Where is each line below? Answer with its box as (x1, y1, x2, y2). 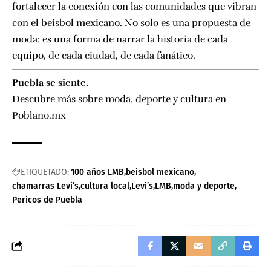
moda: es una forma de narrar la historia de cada (12, 33, 228, 45)
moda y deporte (173, 180, 235, 191)
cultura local (80, 180, 129, 191)
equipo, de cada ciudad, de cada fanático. (12, 49, 195, 62)
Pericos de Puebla (12, 194, 82, 205)
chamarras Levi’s (12, 180, 79, 191)
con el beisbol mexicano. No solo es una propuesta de (12, 16, 250, 29)
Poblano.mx (12, 109, 66, 122)
